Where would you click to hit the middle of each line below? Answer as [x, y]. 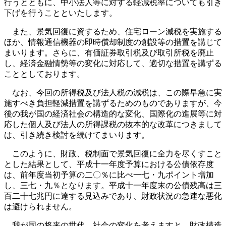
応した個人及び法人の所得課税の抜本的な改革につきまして [113, 124]
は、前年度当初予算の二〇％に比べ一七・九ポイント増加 [109, 175]
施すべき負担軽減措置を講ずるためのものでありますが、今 [113, 103]
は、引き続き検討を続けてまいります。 [77, 135]
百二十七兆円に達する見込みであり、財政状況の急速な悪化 [113, 196]
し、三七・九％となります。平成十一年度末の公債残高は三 [113, 185]
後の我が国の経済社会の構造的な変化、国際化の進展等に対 [113, 114]
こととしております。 [44, 74]
